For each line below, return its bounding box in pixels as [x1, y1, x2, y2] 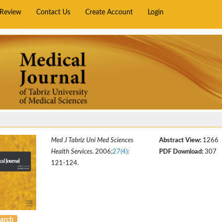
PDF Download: [159, 148, 203, 155]
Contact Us [36, 9, 71, 16]
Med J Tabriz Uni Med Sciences [51, 137, 134, 143]
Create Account [85, 9, 133, 16]
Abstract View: [159, 137, 201, 143]
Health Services [51, 148, 93, 155]
